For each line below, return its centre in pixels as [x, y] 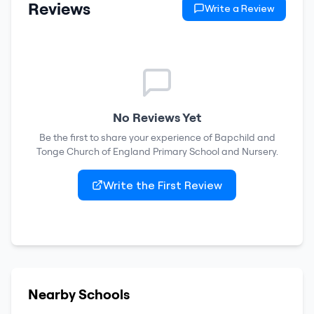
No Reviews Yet [157, 117]
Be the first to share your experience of [127, 137]
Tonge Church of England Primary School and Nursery [156, 151]
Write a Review [240, 8]
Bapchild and [245, 137]
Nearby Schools [79, 294]
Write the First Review [163, 185]
